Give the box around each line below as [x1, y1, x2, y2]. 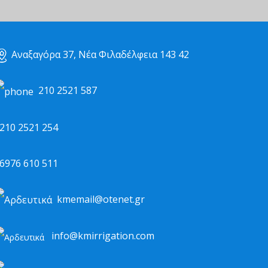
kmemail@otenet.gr [57, 192, 145, 206]
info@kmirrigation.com [51, 229, 154, 243]
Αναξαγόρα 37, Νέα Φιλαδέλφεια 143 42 [9, 47, 191, 61]
